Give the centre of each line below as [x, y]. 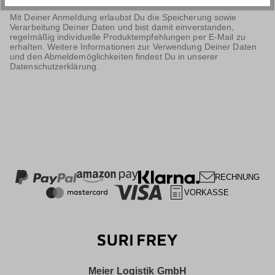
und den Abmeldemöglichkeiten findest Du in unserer [114, 57]
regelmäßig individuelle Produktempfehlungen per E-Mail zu [128, 37]
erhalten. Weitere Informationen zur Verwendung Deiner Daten [133, 47]
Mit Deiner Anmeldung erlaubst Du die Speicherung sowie [123, 17]
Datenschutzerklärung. [55, 67]
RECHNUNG [237, 177]
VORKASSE [207, 193]
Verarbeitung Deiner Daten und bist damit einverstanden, [122, 27]
